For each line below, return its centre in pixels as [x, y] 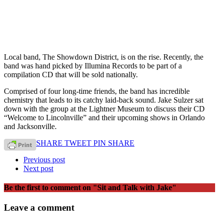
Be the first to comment [42, 188]
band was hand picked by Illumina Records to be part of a [93, 66]
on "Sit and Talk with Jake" [130, 188]
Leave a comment [39, 208]
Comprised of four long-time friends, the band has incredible [97, 91]
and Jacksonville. [30, 126]
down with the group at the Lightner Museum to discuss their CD [104, 109]
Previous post [44, 159]
